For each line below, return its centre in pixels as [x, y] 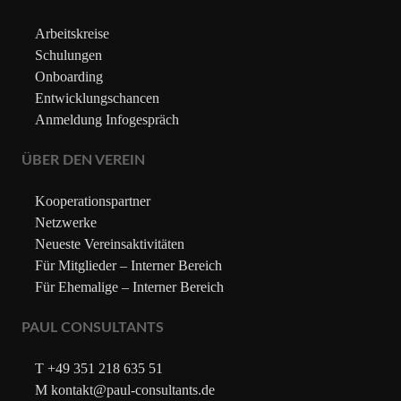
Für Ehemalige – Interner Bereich [129, 286]
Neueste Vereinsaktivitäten [110, 243]
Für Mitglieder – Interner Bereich [128, 265]
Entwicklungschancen [97, 98]
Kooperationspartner [93, 200]
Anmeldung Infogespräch [107, 119]
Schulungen [68, 55]
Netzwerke [66, 222]
